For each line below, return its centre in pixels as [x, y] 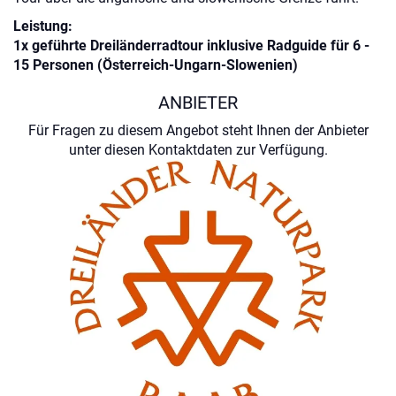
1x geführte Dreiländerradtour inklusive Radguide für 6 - [191, 46]
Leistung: [43, 26]
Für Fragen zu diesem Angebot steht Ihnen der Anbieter [198, 130]
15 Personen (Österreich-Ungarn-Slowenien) [156, 65]
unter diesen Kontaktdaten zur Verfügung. [198, 150]
